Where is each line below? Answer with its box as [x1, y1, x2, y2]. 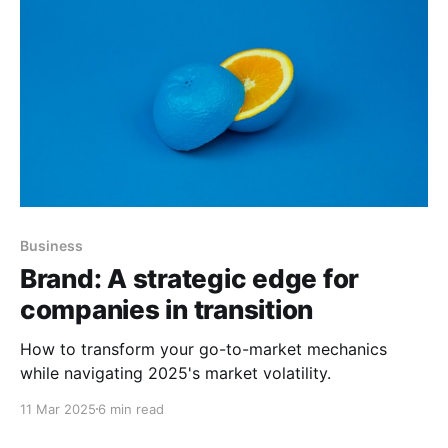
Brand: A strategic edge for [20, 262, 359, 294]
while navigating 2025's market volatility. [20, 362, 331, 383]
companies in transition [20, 293, 314, 325]
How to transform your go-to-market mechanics [20, 338, 387, 359]
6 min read [98, 400, 164, 417]
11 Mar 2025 [20, 400, 96, 417]
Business [20, 236, 83, 254]
